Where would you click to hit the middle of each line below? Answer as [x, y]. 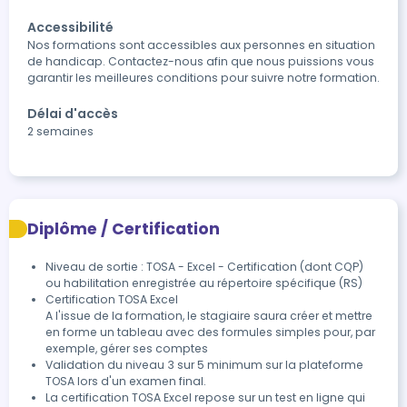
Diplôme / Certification [124, 229]
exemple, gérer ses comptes [127, 348]
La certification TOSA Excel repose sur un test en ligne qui [205, 397]
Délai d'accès [73, 114]
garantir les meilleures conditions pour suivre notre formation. [203, 78]
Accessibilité [70, 27]
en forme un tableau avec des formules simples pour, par [210, 332]
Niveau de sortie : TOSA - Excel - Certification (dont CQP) [204, 267]
